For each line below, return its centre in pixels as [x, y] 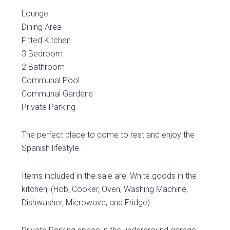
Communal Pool [51, 80]
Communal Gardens [57, 94]
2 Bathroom [43, 67]
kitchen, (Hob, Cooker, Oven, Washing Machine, [105, 189]
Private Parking [49, 107]
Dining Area [42, 27]
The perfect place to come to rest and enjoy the [108, 135]
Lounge [35, 14]
